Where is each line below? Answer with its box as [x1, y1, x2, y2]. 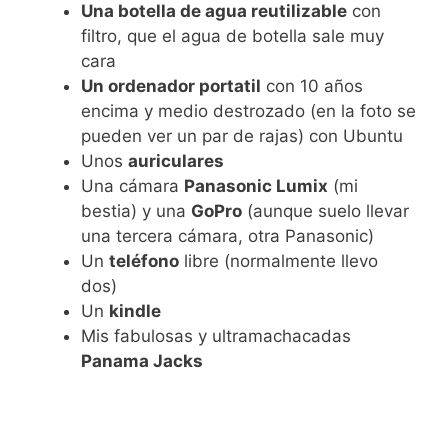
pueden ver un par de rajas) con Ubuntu [81, 125, 403, 146]
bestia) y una [81, 200, 191, 221]
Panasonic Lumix [184, 175, 328, 196]
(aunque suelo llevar [242, 200, 409, 221]
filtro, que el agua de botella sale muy [81, 25, 384, 46]
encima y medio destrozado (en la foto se [81, 100, 416, 121]
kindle [109, 300, 161, 321]
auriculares [128, 150, 224, 171]
